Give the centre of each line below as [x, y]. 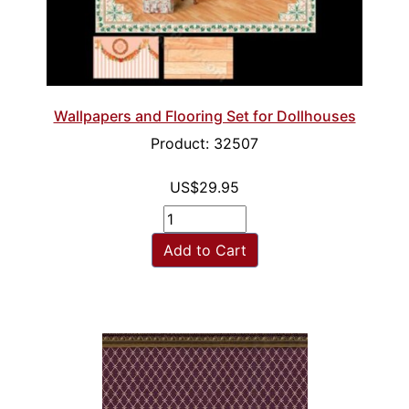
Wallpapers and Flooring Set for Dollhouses [204, 116]
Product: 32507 [204, 144]
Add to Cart [204, 251]
